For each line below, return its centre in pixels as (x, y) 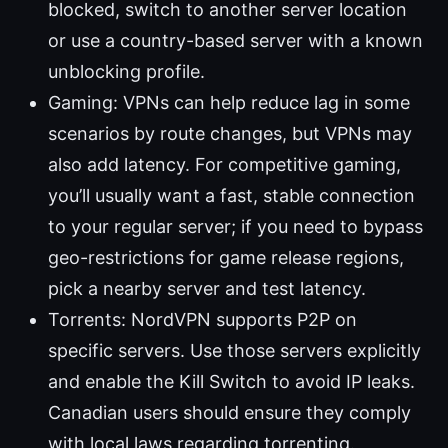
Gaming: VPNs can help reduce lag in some (229, 103)
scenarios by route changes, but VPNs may (230, 134)
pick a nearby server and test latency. (207, 289)
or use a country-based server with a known (235, 41)
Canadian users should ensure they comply (229, 413)
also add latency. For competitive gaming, (224, 165)
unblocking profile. (126, 72)
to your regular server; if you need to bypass (235, 227)
